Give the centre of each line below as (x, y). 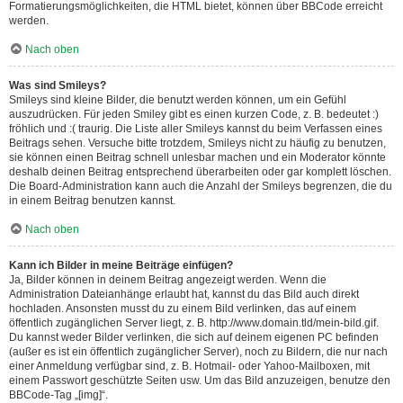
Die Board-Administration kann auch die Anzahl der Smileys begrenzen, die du (201, 186)
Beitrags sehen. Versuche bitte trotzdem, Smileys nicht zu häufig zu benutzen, (197, 143)
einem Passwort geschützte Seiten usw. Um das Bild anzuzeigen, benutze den (200, 381)
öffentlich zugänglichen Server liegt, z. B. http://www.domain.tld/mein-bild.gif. (194, 323)
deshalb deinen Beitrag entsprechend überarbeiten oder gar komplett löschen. (200, 172)
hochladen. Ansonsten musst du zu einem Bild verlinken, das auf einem (183, 309)
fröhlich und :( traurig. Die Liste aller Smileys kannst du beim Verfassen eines (196, 129)
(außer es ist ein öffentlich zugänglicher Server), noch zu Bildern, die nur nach (198, 352)
